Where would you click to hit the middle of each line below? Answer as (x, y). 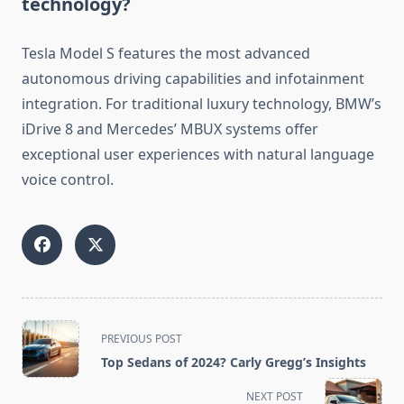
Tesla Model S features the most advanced (166, 54)
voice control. (68, 180)
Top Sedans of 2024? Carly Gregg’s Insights (234, 363)
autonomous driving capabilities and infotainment (193, 79)
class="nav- (59, 352)
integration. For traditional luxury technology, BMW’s (202, 104)
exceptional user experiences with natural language (198, 155)
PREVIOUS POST (142, 339)
